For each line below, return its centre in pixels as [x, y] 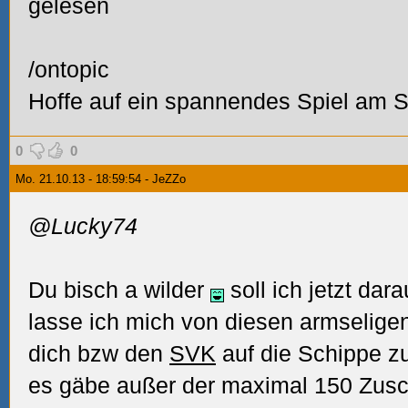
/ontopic [69, 69]
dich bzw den [99, 353]
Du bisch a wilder [119, 290]
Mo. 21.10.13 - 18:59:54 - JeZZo [101, 179]
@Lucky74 [83, 226]
